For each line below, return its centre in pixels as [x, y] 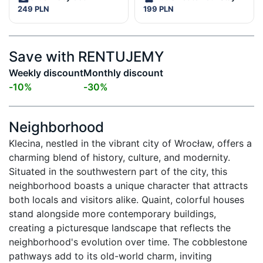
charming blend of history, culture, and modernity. [119, 157]
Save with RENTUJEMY [86, 56]
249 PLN [33, 9]
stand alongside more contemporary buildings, [112, 213]
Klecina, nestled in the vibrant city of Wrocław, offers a [130, 143]
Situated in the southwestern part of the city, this [118, 171]
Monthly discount [123, 73]
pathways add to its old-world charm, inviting [110, 256]
